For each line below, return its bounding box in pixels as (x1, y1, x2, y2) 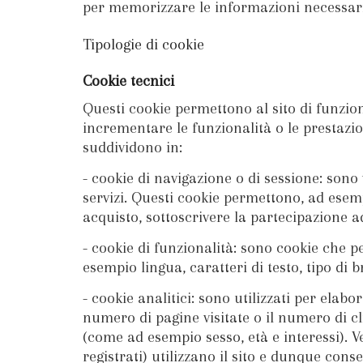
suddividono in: (83, 139, 182, 156)
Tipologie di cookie (83, 35, 204, 53)
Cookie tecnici (83, 71, 174, 90)
